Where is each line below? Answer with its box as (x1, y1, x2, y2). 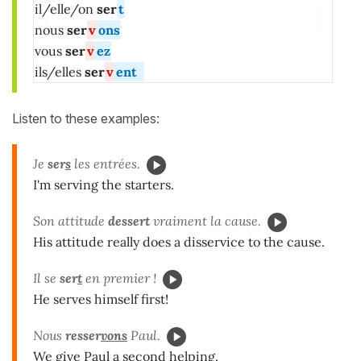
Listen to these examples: (12, 110, 160, 127)
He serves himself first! (33, 290, 168, 307)
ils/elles (35, 64, 85, 81)
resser (65, 326, 101, 343)
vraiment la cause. (150, 212, 261, 229)
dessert (108, 212, 150, 229)
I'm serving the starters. (33, 176, 174, 193)
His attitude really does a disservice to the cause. (33, 233, 325, 250)
